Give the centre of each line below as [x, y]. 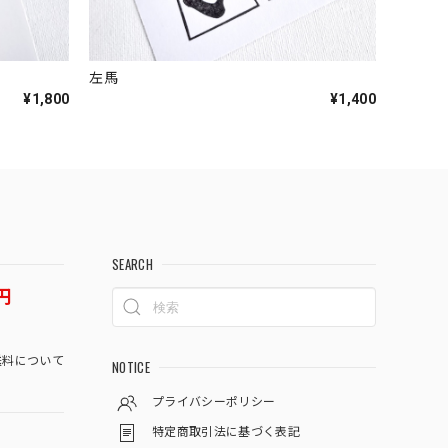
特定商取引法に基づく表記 [226, 432]
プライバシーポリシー [214, 402]
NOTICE [131, 367]
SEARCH [132, 264]
